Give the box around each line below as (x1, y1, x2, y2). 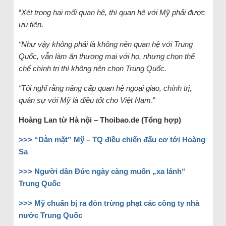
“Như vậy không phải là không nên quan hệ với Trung (18, 39, 193, 48)
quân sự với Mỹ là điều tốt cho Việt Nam (18, 95, 151, 104)
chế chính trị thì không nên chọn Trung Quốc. (18, 64, 166, 73)
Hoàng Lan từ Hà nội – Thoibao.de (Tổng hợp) (18, 115, 181, 124)
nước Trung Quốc (18, 210, 82, 219)
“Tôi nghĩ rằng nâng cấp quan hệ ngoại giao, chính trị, (18, 83, 192, 92)
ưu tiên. (18, 20, 43, 29)
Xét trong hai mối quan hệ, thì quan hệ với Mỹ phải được (21, 8, 205, 17)
